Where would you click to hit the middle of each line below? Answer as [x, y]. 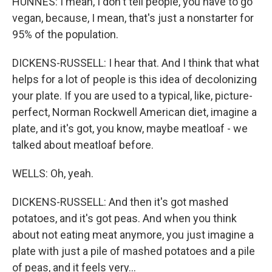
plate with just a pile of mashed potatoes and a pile [134, 251]
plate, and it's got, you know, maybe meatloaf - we [130, 128]
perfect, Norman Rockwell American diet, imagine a [134, 112]
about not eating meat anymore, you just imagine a [133, 235]
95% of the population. [65, 34]
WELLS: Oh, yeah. [53, 173]
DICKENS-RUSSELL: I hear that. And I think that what [136, 63]
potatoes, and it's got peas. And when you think [124, 218]
